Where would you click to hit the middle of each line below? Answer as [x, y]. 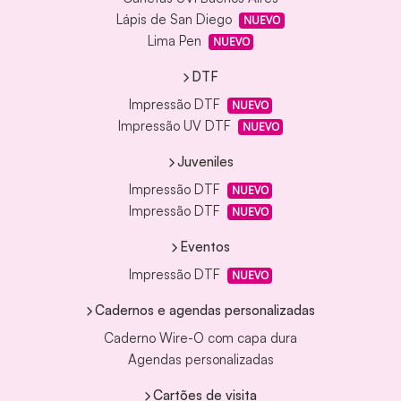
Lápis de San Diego [175, 20]
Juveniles [205, 161]
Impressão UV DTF [174, 126]
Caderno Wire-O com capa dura [200, 338]
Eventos [205, 246]
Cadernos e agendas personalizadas [205, 310]
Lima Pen [174, 41]
